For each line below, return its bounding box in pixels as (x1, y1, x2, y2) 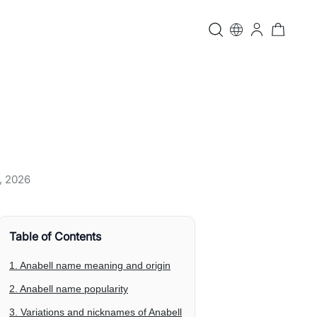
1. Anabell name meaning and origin (9, 260, 171, 271)
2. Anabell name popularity (9, 283, 128, 294)
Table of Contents (9, 229, 101, 243)
